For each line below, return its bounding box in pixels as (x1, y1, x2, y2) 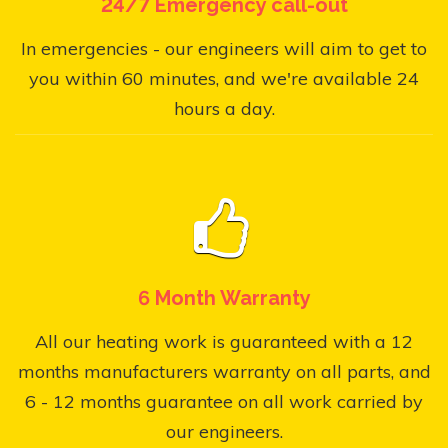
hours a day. (173, 96, 275, 120)
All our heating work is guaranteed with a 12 (35, 329, 413, 353)
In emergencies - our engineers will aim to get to (21, 36, 427, 60)
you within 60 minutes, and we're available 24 (29, 66, 419, 90)
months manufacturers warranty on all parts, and (17, 359, 431, 383)
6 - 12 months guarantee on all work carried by (25, 389, 423, 413)
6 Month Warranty (137, 285, 311, 310)
